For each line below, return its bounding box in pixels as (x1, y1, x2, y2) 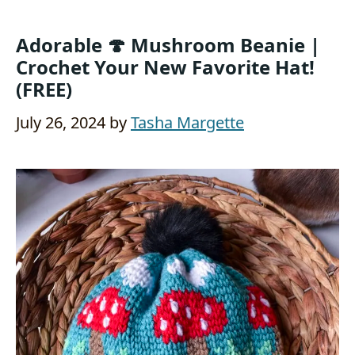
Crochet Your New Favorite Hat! (16, 53, 315, 80)
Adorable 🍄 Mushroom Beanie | (16, 31, 320, 58)
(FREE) (16, 75, 72, 102)
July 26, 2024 (16, 111, 105, 133)
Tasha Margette (131, 111, 244, 133)
